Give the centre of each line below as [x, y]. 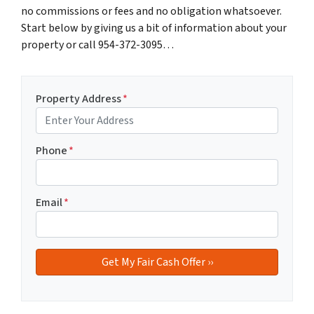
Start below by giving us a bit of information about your [154, 28]
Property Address [78, 98]
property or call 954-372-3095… [97, 45]
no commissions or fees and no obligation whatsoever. [151, 11]
